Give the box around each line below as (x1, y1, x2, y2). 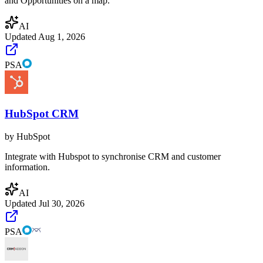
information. (5, 161, 50, 172)
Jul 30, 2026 (39, 198, 85, 208)
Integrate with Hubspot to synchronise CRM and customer (5, 151, 221, 161)
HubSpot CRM (5, 107, 79, 120)
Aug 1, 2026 (38, 32, 85, 42)
